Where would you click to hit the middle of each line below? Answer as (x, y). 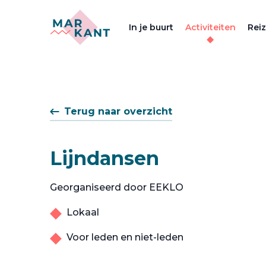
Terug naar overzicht (118, 111)
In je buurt (151, 27)
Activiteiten (210, 27)
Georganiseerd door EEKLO (117, 187)
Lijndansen (104, 158)
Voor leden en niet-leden (125, 237)
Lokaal (83, 212)
